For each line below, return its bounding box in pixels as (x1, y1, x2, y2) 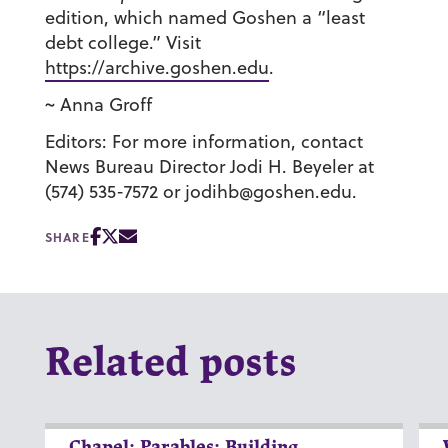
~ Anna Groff (44, 92, 152, 118)
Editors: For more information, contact (44, 129, 363, 155)
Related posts (44, 345, 297, 384)
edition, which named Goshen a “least (44, 5, 365, 31)
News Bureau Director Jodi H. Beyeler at (44, 154, 374, 180)
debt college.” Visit (44, 30, 201, 56)
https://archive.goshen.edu (44, 55, 269, 81)
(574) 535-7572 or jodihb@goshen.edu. (44, 179, 357, 205)
